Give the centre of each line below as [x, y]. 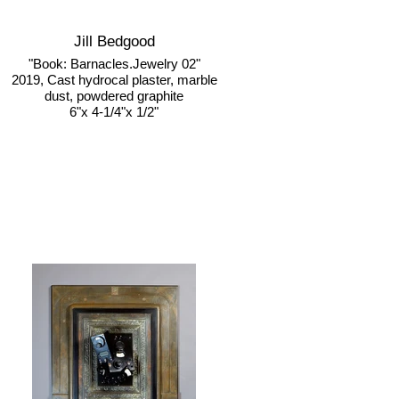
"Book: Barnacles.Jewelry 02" [114, 64]
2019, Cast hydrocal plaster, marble [114, 80]
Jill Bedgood [114, 41]
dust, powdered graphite [114, 96]
